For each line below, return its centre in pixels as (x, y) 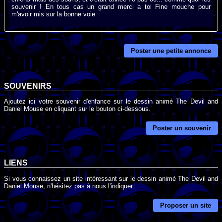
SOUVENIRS (28, 86)
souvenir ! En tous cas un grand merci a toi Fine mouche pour (111, 6)
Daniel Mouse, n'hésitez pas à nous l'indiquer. (69, 186)
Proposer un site (186, 206)
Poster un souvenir (182, 128)
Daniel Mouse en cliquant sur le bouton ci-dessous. (77, 109)
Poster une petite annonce (171, 51)
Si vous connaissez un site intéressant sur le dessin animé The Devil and (111, 178)
